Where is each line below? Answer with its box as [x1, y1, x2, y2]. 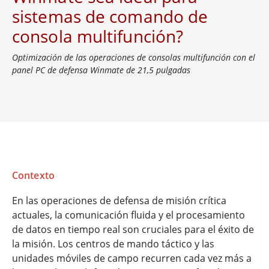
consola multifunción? [12, 25, 184, 48]
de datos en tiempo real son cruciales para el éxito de [12, 223, 254, 237]
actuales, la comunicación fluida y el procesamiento [12, 208, 245, 222]
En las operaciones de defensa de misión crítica [12, 194, 226, 208]
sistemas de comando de [12, 5, 208, 28]
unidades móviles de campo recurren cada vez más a [12, 252, 252, 265]
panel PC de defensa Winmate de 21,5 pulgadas [12, 64, 190, 76]
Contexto [12, 169, 55, 183]
